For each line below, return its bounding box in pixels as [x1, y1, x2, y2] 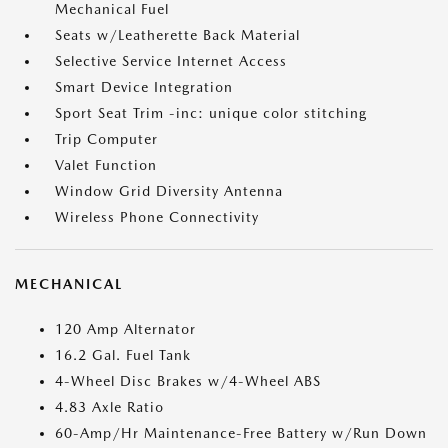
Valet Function [55, 157, 157, 174]
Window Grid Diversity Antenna [55, 183, 283, 200]
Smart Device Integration [55, 79, 233, 96]
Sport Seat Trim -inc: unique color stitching [55, 105, 367, 122]
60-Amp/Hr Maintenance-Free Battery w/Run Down [55, 425, 427, 442]
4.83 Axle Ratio [55, 399, 164, 416]
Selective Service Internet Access [55, 53, 287, 70]
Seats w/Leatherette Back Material [55, 27, 300, 44]
